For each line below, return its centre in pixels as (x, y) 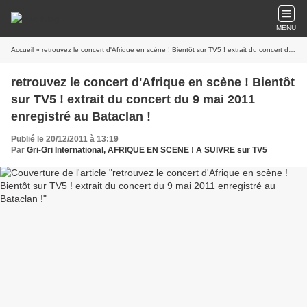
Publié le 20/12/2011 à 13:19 (65, 139)
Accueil (22, 50)
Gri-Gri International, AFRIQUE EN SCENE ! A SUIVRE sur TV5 (147, 150)
